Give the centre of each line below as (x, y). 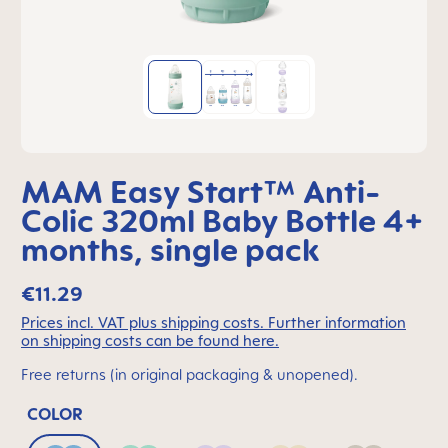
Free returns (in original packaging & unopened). (189, 374)
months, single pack (170, 249)
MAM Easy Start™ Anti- (200, 191)
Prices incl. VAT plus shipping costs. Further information (213, 322)
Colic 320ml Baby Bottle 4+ (222, 220)
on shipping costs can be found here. (150, 340)
